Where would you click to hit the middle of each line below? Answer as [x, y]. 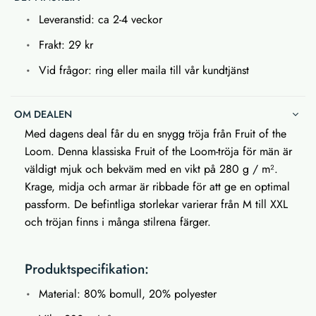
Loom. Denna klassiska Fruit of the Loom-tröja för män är [158, 151]
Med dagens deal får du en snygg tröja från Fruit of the [156, 133]
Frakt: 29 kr [68, 44]
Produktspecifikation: [87, 268]
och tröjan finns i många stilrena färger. [120, 221]
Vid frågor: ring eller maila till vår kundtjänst [144, 70]
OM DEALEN [43, 114]
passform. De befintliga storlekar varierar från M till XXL [156, 204]
